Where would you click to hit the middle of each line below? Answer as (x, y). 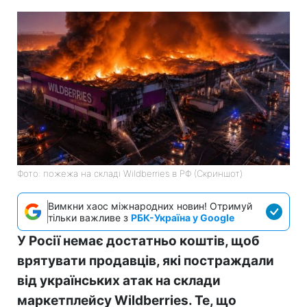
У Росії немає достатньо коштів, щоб (138, 241)
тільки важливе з (89, 217)
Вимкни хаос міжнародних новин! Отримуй (150, 206)
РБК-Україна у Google (183, 217)
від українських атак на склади (119, 280)
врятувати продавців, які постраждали (146, 260)
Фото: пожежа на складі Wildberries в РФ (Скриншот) (130, 173)
